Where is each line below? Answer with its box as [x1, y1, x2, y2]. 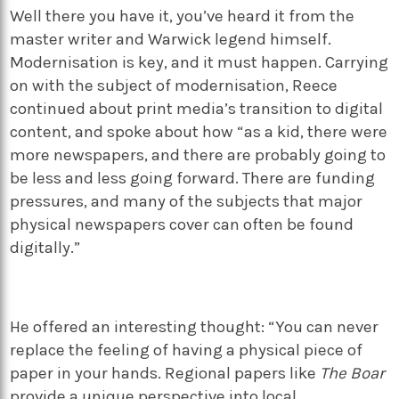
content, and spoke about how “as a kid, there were [10, 121, 388, 142]
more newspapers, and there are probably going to [10, 144, 387, 165]
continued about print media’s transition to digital [10, 98, 384, 118]
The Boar [320, 363, 386, 384]
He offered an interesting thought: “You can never [10, 317, 379, 338]
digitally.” [10, 237, 85, 257]
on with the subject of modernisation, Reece [10, 75, 338, 95]
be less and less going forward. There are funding [10, 167, 376, 188]
